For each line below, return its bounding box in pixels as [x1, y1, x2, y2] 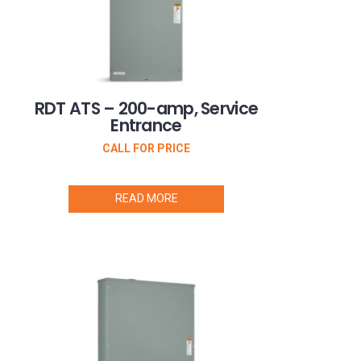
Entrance [110, 114, 182, 138]
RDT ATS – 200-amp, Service [34, 97, 259, 121]
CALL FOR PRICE [102, 141, 190, 155]
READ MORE [114, 192, 178, 205]
